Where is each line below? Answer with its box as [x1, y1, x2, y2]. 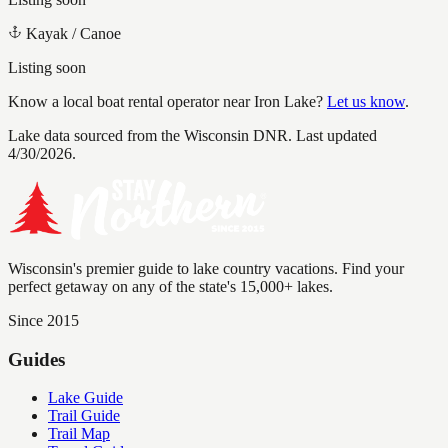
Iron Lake [254, 92, 316, 110]
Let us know [327, 92, 405, 110]
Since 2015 [8, 311, 79, 329]
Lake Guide [48, 389, 123, 407]
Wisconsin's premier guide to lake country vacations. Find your [8, 259, 404, 277]
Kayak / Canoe [26, 24, 121, 42]
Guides [8, 348, 65, 370]
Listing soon [8, 58, 86, 76]
